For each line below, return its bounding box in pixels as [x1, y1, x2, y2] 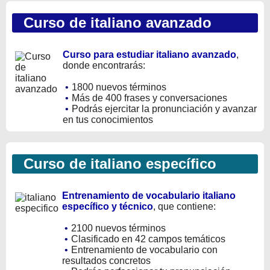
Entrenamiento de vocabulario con [71, 244, 218, 255]
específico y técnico [62, 201, 153, 212]
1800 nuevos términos [72, 81, 166, 92]
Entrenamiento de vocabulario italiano [62, 190, 236, 201]
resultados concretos [62, 255, 151, 266]
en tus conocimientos [63, 114, 153, 125]
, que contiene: [153, 201, 216, 212]
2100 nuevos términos [71, 222, 166, 233]
